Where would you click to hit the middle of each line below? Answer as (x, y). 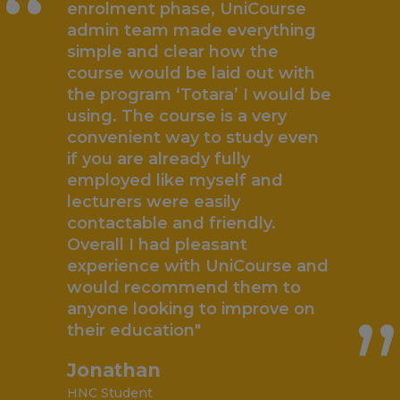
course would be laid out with (191, 73)
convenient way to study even (193, 137)
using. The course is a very (177, 116)
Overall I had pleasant (157, 245)
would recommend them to (184, 287)
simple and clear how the (173, 52)
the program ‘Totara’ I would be (199, 95)
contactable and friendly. (171, 223)
